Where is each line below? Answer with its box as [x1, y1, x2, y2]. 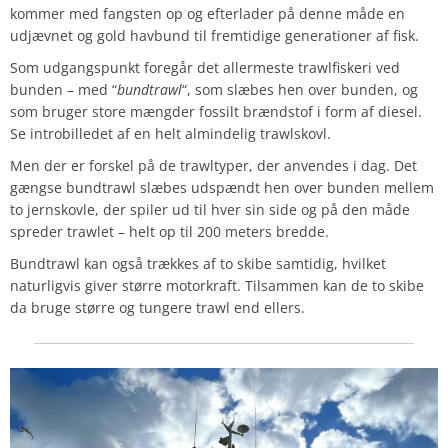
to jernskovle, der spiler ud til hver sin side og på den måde [10, 200, 410, 220]
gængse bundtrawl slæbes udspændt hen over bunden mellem [10, 178, 434, 198]
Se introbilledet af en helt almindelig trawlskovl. [10, 124, 331, 144]
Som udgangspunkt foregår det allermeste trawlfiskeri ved [10, 58, 400, 78]
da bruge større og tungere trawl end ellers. [10, 298, 305, 318]
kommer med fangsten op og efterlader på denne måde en [10, 4, 405, 24]
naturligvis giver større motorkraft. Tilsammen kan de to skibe [10, 276, 424, 296]
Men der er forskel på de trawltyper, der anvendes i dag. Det [10, 156, 417, 176]
